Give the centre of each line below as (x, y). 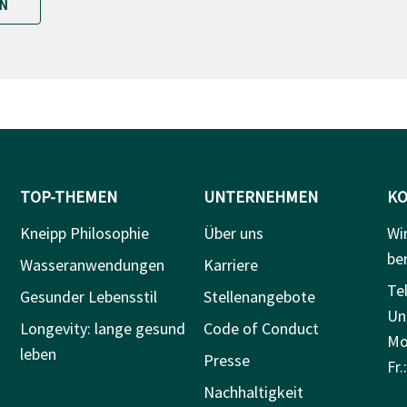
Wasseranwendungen (93, 264)
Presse (226, 360)
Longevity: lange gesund (103, 328)
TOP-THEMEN (69, 196)
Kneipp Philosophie (85, 233)
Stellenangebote (259, 296)
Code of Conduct (261, 328)
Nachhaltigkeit (253, 392)
